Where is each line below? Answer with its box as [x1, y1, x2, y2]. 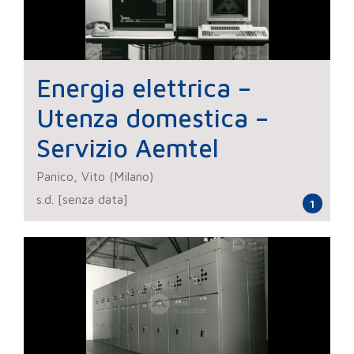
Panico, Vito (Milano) [36, 169, 153, 184]
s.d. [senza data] [36, 192, 128, 207]
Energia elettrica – [36, 73, 251, 104]
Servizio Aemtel [36, 133, 219, 164]
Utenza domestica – [36, 103, 269, 134]
